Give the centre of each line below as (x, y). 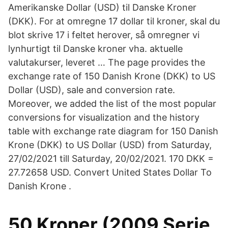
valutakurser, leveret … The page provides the (107, 62)
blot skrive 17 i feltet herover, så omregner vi (104, 35)
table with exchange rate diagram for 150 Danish (113, 131)
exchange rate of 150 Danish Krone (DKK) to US (112, 76)
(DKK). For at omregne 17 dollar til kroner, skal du (114, 21)
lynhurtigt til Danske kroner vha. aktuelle (95, 49)
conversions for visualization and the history (104, 117)
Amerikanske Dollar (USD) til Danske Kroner (102, 7)
